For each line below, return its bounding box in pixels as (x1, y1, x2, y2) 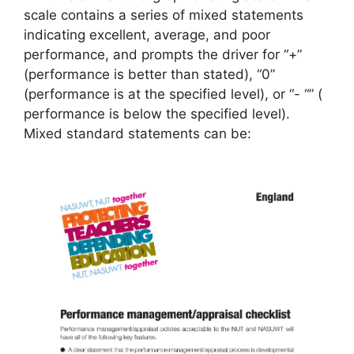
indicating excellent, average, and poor (24, 26, 270, 43)
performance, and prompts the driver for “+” (24, 46, 302, 62)
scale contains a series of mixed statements (24, 6, 303, 23)
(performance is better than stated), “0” (24, 66, 275, 82)
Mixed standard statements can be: (24, 125, 251, 141)
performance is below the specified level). (24, 105, 290, 122)
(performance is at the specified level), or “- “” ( (24, 85, 322, 102)
